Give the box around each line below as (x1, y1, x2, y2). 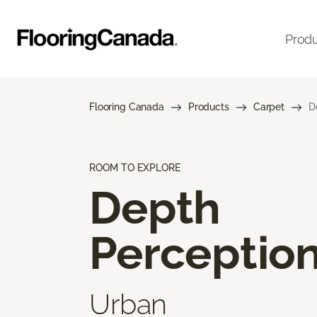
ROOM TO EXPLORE (89, 162, 180, 173)
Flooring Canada (89, 101, 164, 113)
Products (188, 101, 229, 113)
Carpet (253, 101, 284, 113)
